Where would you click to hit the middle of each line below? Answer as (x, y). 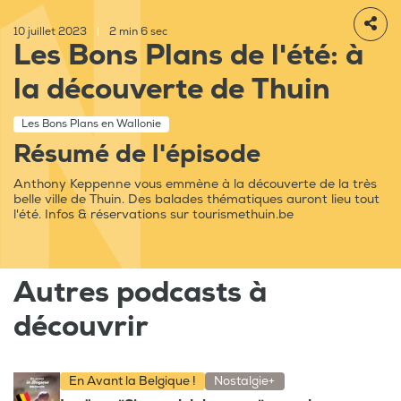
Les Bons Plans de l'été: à (188, 56)
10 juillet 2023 (51, 32)
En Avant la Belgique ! (133, 381)
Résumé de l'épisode (137, 155)
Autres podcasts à (140, 293)
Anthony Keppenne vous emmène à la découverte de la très (195, 184)
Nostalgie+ (245, 381)
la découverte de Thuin (172, 90)
